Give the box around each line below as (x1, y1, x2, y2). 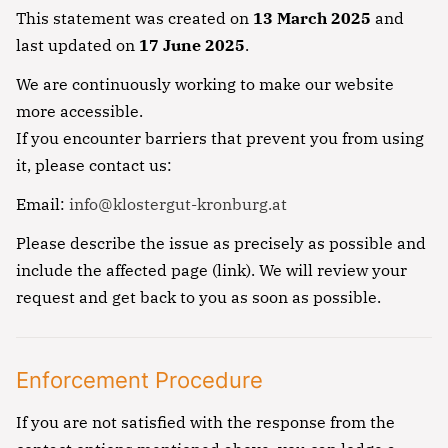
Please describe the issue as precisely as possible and (16, 232, 426, 253)
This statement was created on (16, 7, 253, 28)
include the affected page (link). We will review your (16, 259, 407, 280)
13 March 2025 (253, 7, 371, 28)
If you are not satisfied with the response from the (16, 411, 395, 432)
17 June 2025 (139, 34, 245, 55)
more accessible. (16, 100, 143, 121)
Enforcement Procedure (16, 366, 263, 393)
